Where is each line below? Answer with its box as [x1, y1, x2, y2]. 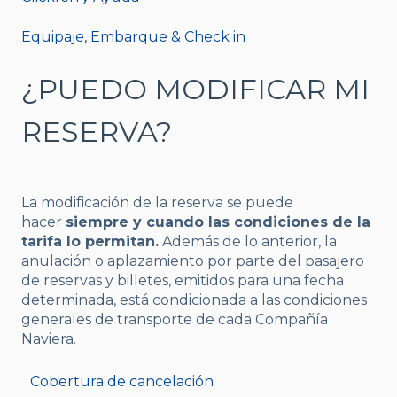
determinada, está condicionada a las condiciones [21, 291, 367, 308]
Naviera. [21, 330, 80, 347]
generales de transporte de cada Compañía [21, 310, 328, 328]
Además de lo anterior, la [159, 232, 337, 250]
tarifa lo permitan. [21, 232, 159, 250]
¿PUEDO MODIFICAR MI [21, 72, 370, 107]
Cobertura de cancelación [30, 372, 214, 390]
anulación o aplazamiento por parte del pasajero [21, 252, 364, 269]
